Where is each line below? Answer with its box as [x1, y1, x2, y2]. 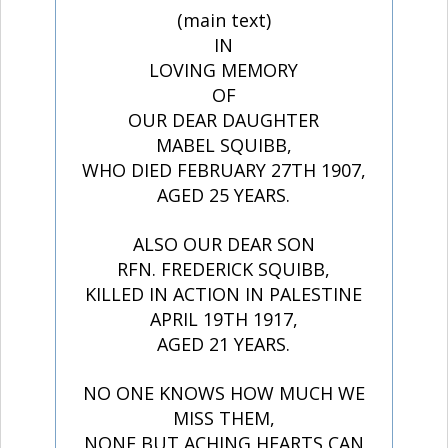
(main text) [176, 8, 271, 33]
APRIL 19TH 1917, [149, 307, 298, 332]
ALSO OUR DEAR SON [132, 232, 315, 257]
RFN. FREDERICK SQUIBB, [117, 257, 331, 282]
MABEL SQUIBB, [155, 133, 292, 158]
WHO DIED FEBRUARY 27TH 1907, [81, 158, 366, 183]
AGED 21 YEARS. [157, 332, 291, 357]
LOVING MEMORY [149, 58, 299, 83]
